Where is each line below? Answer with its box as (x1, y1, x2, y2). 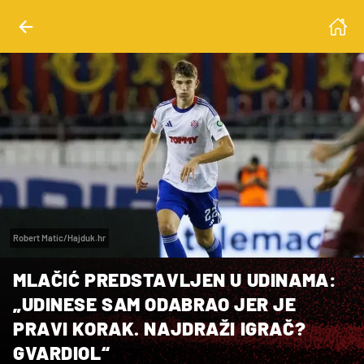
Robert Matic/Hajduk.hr (13, 232, 106, 243)
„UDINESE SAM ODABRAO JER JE (13, 292, 297, 315)
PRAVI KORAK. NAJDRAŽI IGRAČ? (13, 316, 306, 340)
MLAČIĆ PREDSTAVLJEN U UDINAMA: (13, 267, 337, 291)
